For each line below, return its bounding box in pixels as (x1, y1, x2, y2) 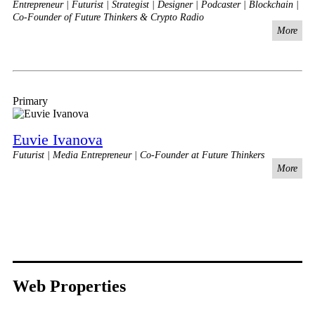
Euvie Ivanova (13, 130, 103, 148)
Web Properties (13, 276, 126, 295)
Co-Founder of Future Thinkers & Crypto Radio (13, 11, 204, 22)
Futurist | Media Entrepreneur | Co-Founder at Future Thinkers (13, 149, 264, 160)
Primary (13, 94, 48, 107)
